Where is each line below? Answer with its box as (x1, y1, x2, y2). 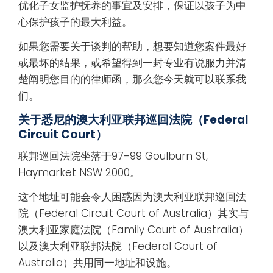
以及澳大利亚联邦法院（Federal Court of (18, 239, 218, 254)
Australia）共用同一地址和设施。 (18, 255, 177, 271)
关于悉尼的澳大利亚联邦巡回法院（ (18, 111, 204, 128)
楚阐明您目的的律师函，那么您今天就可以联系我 (18, 72, 246, 87)
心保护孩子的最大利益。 (18, 14, 132, 29)
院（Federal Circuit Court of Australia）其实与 (18, 206, 249, 221)
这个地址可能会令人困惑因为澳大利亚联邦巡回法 (18, 190, 246, 205)
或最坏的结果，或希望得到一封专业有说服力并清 (18, 55, 246, 71)
